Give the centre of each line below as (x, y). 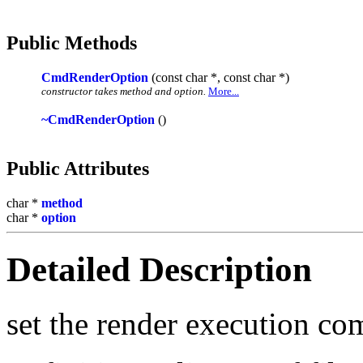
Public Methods (72, 43)
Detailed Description (159, 269)
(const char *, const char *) (219, 77)
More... (224, 91)
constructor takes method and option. (124, 91)
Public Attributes (78, 168)
